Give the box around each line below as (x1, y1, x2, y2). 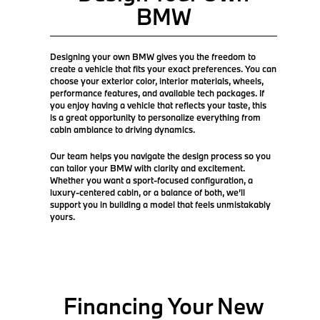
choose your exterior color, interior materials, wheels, (50, 74, 264, 86)
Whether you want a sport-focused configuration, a (50, 174, 253, 186)
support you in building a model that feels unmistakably (50, 198, 271, 210)
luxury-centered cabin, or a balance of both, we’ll (50, 186, 245, 198)
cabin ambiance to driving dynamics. (50, 123, 197, 135)
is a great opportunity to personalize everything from (50, 111, 261, 123)
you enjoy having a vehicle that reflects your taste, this (50, 99, 266, 111)
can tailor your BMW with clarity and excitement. (50, 161, 245, 174)
